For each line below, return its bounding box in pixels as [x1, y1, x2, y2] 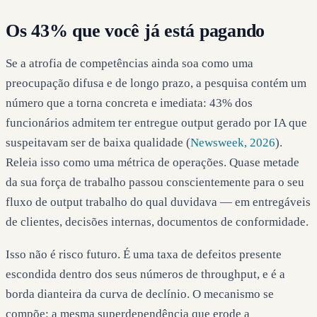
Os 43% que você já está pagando [6, 20, 265, 41]
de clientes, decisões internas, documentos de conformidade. [6, 214, 309, 229]
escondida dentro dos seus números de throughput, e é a [6, 267, 285, 282]
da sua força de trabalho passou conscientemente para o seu [6, 175, 304, 189]
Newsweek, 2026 [190, 135, 275, 149]
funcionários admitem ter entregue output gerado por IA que [6, 115, 307, 129]
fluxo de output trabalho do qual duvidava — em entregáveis [6, 195, 311, 209]
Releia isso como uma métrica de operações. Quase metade [6, 155, 299, 169]
